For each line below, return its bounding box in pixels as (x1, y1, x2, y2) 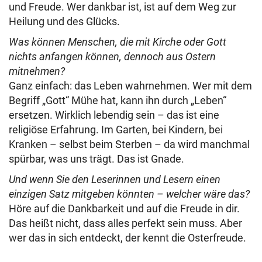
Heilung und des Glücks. (9, 15, 120, 28)
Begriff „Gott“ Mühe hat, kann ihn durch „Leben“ (9, 94, 226, 107)
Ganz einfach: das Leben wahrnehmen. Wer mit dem (9, 80, 252, 92)
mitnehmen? (9, 65, 65, 78)
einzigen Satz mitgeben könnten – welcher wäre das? (9, 188, 250, 201)
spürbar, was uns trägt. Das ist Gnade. (9, 153, 184, 166)
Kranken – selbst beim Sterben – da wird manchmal (9, 138, 250, 151)
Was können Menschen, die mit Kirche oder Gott (9, 36, 226, 49)
